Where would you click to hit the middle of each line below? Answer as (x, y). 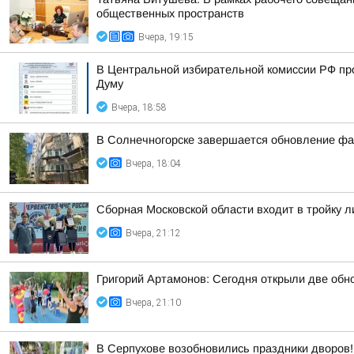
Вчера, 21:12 (153, 233)
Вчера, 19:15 (166, 37)
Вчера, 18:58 (139, 107)
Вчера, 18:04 (153, 164)
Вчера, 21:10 (153, 303)
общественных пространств (170, 13)
